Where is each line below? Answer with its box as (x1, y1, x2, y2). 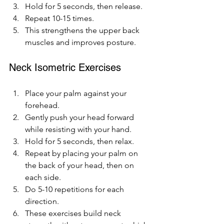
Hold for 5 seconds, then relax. (25, 136, 134, 146)
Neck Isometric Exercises (9, 61, 121, 73)
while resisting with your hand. (25, 124, 131, 134)
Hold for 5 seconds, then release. (25, 1, 142, 11)
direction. (25, 196, 59, 206)
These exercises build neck (25, 208, 123, 218)
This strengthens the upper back (25, 25, 141, 35)
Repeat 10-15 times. (25, 13, 94, 23)
